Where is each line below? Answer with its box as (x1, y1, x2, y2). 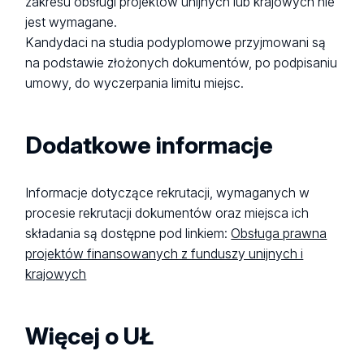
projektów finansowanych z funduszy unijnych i (25, 245, 304, 262)
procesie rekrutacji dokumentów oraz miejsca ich (25, 205, 310, 221)
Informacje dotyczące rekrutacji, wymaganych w (25, 184, 310, 201)
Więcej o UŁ (25, 321, 154, 350)
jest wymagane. (25, 15, 118, 31)
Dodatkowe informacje (25, 131, 274, 160)
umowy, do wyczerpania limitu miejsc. (25, 76, 245, 92)
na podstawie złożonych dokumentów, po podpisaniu (25, 55, 338, 71)
